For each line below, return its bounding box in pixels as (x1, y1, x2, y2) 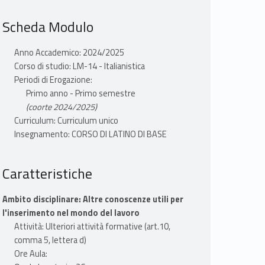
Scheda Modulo (2, 16, 93, 38)
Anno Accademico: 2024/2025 (14, 46, 124, 60)
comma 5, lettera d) (14, 234, 86, 247)
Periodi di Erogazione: (14, 73, 92, 87)
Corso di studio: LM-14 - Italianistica (14, 60, 145, 73)
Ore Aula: (14, 247, 47, 261)
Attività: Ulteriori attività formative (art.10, (14, 220, 170, 234)
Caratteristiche (2, 163, 92, 185)
